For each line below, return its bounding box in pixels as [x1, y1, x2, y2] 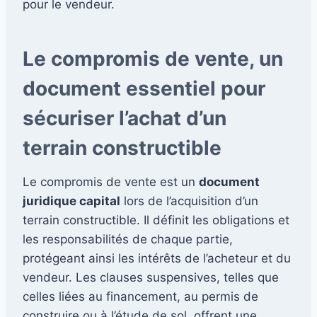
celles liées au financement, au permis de [23, 289, 258, 304]
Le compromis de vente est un [23, 174, 199, 189]
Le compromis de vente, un [23, 46, 283, 71]
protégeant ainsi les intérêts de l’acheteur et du [23, 250, 291, 265]
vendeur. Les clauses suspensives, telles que [23, 270, 279, 284]
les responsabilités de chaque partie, [23, 231, 233, 246]
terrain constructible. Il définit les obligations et [23, 212, 289, 227]
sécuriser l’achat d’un [23, 105, 226, 130]
